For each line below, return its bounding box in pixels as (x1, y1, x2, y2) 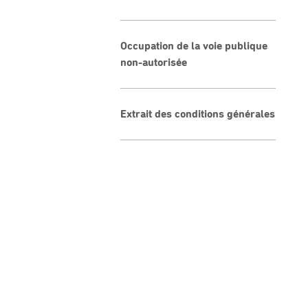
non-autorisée (120, 57, 187, 68)
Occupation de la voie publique (120, 41, 267, 52)
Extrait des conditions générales (120, 109, 275, 120)
